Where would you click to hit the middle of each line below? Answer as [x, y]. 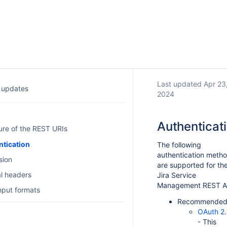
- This [207, 222]
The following [179, 145]
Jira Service [177, 175]
